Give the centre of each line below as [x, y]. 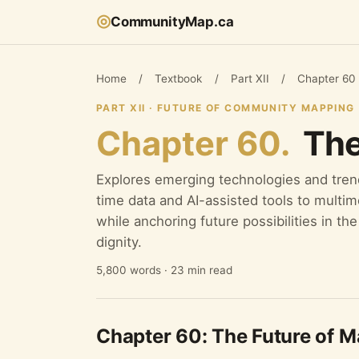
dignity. [119, 242]
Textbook [179, 78]
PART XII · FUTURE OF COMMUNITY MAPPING [226, 107]
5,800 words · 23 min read [164, 270]
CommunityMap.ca [172, 22]
